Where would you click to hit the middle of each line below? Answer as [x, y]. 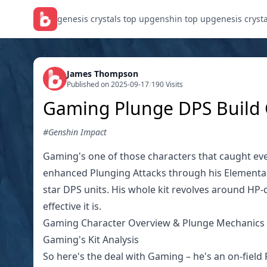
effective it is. [72, 206]
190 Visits [167, 84]
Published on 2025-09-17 [108, 84]
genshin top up [180, 19]
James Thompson [103, 74]
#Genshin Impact [75, 132]
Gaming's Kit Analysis [91, 240]
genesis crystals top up [103, 19]
